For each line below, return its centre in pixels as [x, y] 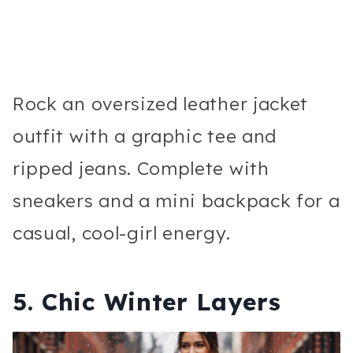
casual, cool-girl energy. [122, 232]
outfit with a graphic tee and [145, 136]
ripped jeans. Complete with [141, 168]
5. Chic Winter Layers [147, 301]
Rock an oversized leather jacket [161, 103]
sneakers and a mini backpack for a [176, 200]
